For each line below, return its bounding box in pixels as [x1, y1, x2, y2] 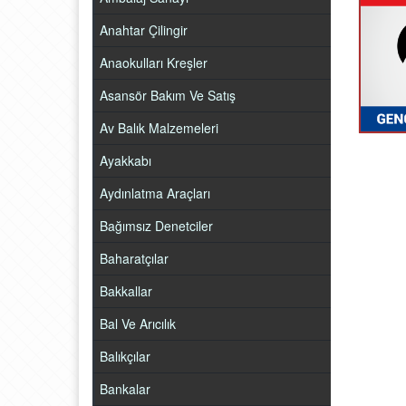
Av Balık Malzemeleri [100, 119, 218, 137]
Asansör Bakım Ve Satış [100, 86, 236, 104]
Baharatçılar [100, 249, 169, 267]
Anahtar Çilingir [100, 21, 188, 39]
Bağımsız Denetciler [100, 217, 213, 235]
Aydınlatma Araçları [100, 184, 210, 202]
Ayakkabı [100, 151, 151, 169]
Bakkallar [100, 282, 152, 300]
